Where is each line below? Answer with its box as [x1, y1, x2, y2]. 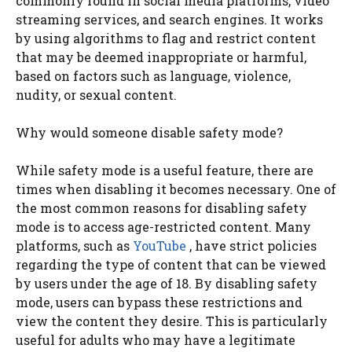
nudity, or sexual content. [16, 86, 177, 103]
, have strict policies [186, 236, 317, 254]
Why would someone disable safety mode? [16, 123, 283, 141]
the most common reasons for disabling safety [16, 199, 307, 216]
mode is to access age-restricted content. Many [16, 218, 311, 235]
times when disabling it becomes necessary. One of [16, 180, 336, 197]
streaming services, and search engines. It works [16, 10, 323, 27]
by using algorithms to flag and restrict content [16, 29, 316, 46]
